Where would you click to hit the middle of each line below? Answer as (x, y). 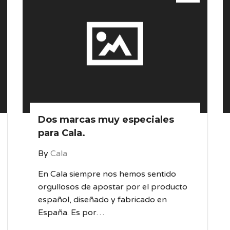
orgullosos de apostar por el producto (113, 187)
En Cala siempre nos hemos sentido (107, 174)
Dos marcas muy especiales (106, 120)
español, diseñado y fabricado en (102, 200)
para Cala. (62, 133)
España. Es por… (71, 213)
